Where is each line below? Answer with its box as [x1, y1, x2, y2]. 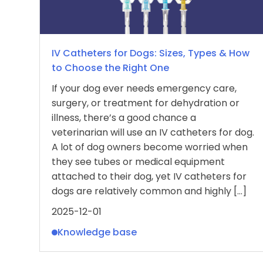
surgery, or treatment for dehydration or [52, 96, 240, 110]
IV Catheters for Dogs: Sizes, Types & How [52, 46, 249, 60]
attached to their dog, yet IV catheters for [52, 170, 247, 183]
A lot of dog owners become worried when [52, 140, 248, 154]
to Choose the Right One [52, 61, 169, 75]
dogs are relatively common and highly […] [52, 184, 247, 198]
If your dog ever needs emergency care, [52, 82, 237, 95]
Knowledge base [58, 225, 137, 239]
